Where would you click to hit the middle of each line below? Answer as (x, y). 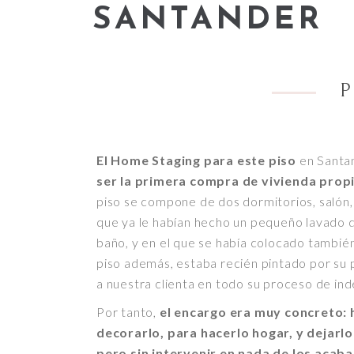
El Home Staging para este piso (196, 160)
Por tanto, (128, 311)
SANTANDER (207, 20)
